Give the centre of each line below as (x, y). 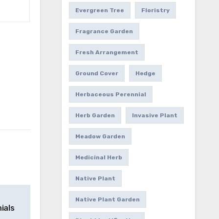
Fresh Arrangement (107, 53)
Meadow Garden (100, 137)
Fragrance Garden (104, 32)
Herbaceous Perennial (110, 95)
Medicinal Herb (99, 158)
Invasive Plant (154, 116)
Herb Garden (95, 116)
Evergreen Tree (99, 11)
